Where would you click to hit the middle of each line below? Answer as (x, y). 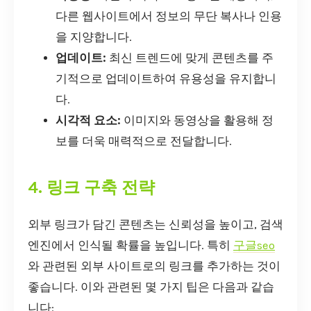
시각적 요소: (88, 121)
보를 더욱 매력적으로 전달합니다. (144, 142)
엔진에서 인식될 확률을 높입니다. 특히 (131, 245)
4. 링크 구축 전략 (91, 188)
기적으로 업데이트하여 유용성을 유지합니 (166, 79)
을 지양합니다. (94, 37)
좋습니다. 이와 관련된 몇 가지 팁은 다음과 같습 (151, 287)
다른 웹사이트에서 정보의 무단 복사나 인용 (169, 17)
